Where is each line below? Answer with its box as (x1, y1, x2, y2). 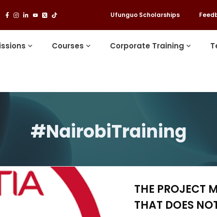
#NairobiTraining (31, 119, 186, 144)
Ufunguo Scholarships (110, 11, 180, 19)
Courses (52, 41, 84, 51)
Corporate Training (110, 41, 185, 51)
